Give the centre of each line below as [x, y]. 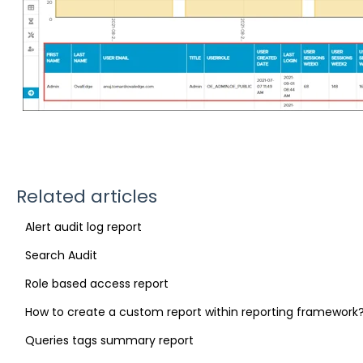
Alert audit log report [83, 226]
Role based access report [96, 283]
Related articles [86, 196]
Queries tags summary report [109, 340]
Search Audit [61, 255]
